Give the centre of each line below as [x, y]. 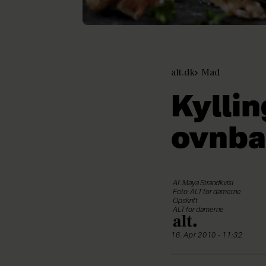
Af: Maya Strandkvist [203, 183]
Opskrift [185, 201]
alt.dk [183, 72]
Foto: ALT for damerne [207, 192]
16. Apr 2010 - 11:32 [209, 235]
